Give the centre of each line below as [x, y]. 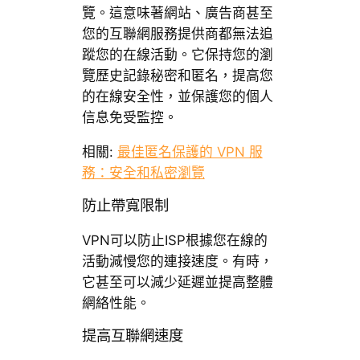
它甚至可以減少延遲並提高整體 [177, 282]
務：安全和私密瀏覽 [143, 173]
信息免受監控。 [129, 118]
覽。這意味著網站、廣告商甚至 [177, 13]
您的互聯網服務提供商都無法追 [177, 34]
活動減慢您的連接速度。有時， [177, 261]
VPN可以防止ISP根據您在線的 [174, 240]
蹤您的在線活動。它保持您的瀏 [177, 55]
